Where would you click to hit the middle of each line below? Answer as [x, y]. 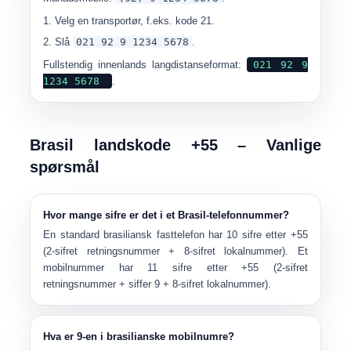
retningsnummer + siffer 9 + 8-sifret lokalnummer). [157, 284]
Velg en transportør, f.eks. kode [128, 21]
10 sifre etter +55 [267, 235]
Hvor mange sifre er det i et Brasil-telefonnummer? [166, 215]
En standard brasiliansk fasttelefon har [135, 235]
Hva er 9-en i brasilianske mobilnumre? [139, 337]
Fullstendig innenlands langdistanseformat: [145, 65]
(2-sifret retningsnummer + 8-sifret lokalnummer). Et [175, 251]
